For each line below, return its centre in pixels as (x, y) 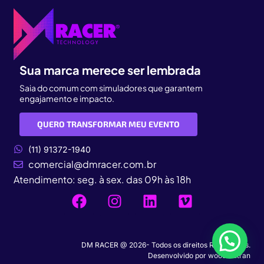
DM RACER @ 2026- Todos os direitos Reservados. (166, 245)
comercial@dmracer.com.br (93, 164)
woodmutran (229, 255)
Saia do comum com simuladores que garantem (111, 88)
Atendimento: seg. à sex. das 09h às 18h (103, 179)
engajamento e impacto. (67, 99)
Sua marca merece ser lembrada (110, 70)
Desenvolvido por (178, 255)
